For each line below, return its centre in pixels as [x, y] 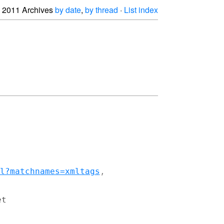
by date [68, 10]
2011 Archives [28, 10]
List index [141, 10]
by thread [101, 10]
